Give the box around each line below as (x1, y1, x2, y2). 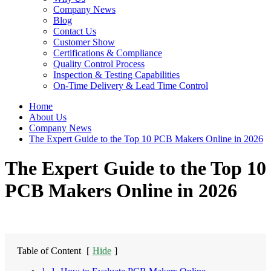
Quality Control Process (53, 59, 145, 69)
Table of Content (17, 245, 81, 256)
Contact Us (53, 26, 96, 36)
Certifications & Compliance (53, 48, 162, 58)
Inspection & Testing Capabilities (53, 70, 180, 80)
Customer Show (53, 37, 115, 47)
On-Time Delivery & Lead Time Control (53, 80, 208, 91)
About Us (29, 112, 67, 122)
